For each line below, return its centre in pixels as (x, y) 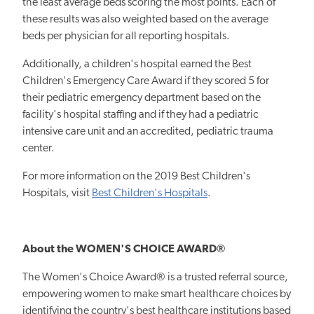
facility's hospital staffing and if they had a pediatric (141, 115)
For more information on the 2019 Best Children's (136, 176)
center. (39, 148)
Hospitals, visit (57, 193)
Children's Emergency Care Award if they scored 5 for (146, 81)
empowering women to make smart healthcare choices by (157, 294)
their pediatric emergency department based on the (142, 98)
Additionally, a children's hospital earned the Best (137, 64)
